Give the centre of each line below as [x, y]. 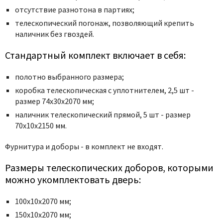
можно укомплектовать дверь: [73, 179]
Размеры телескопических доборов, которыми [109, 167]
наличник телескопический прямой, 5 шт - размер [103, 114]
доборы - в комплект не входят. [107, 146]
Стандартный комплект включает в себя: [95, 55]
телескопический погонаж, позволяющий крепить [105, 23]
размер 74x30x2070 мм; [55, 101]
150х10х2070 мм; [43, 214]
